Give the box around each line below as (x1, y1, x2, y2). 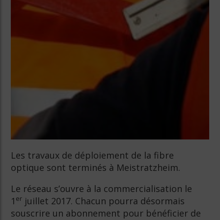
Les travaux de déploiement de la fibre (11, 149, 174, 161)
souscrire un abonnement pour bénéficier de (11, 207, 201, 219)
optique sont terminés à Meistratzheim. (11, 162, 181, 173)
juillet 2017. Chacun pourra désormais (22, 195, 185, 207)
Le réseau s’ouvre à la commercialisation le (11, 183, 192, 194)
